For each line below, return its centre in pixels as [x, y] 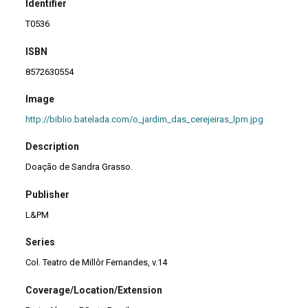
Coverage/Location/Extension [94, 290]
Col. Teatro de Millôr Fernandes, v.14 [97, 263]
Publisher [48, 194]
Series [41, 242]
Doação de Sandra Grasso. [79, 167]
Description [53, 147]
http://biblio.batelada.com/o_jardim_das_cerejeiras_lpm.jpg [145, 119]
